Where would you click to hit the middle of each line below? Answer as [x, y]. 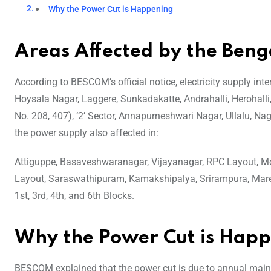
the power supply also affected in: [87, 132]
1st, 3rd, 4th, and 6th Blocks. [74, 195]
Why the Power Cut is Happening [111, 9]
